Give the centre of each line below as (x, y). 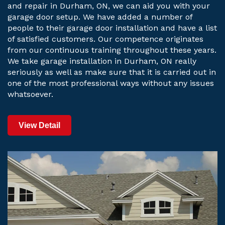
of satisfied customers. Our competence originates (105, 39)
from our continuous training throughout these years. (112, 50)
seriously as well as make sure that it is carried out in (112, 72)
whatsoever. (30, 94)
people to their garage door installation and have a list (112, 28)
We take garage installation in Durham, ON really (102, 61)
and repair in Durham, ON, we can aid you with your (109, 6)
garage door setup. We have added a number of (100, 17)
